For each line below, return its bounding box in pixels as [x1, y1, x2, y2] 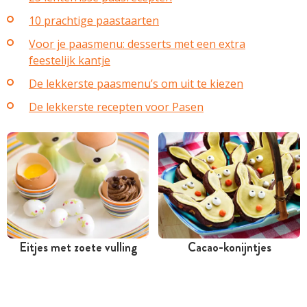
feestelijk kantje [29, 52, 110, 68]
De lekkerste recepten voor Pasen [29, 99, 204, 114]
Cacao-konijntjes [187, 238, 271, 256]
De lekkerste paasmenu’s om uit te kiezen [29, 75, 243, 91]
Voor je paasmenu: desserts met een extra [29, 36, 245, 51]
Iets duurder [185, 284, 234, 298]
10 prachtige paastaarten [29, 12, 159, 28]
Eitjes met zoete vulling [19, 238, 137, 256]
